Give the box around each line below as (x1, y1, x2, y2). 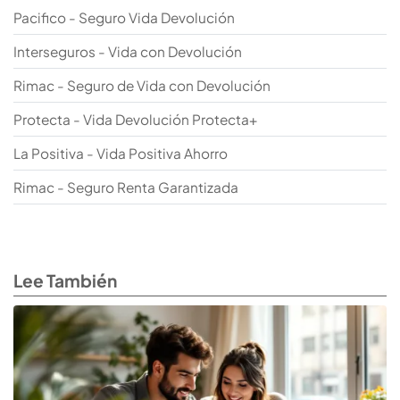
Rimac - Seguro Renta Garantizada (13, 179, 238, 196)
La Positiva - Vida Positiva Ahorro (13, 145, 228, 162)
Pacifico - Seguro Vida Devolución (13, 9, 235, 27)
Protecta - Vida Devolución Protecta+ (13, 111, 257, 129)
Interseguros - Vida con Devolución (13, 43, 242, 61)
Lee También (13, 270, 117, 292)
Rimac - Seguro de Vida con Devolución (13, 77, 271, 95)
